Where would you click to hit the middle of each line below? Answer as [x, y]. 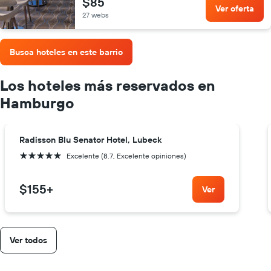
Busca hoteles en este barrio [66, 52]
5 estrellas [36, 155]
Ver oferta [235, 8]
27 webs [96, 15]
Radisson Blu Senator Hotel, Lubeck [90, 140]
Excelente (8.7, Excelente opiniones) [126, 156]
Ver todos [28, 240]
